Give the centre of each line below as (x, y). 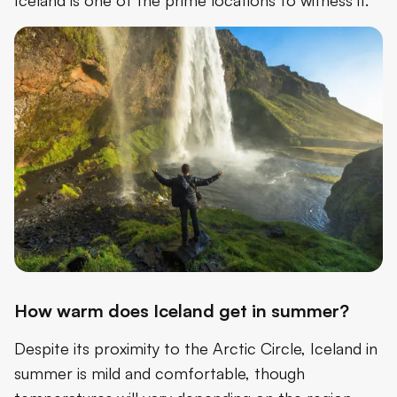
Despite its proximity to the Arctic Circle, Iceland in (196, 349)
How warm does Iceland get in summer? (182, 311)
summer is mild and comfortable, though (160, 374)
